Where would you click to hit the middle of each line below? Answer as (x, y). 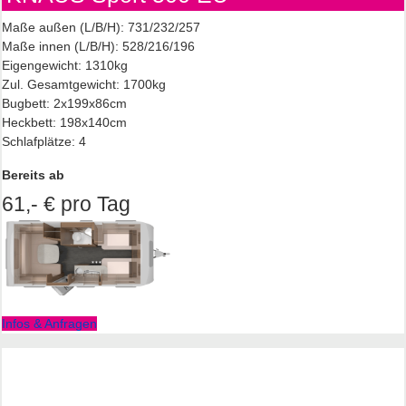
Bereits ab (33, 175)
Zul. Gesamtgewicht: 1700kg (84, 85)
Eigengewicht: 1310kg (65, 66)
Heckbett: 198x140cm (64, 123)
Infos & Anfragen (49, 324)
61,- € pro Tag (66, 204)
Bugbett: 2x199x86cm (64, 104)
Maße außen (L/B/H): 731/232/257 (101, 28)
